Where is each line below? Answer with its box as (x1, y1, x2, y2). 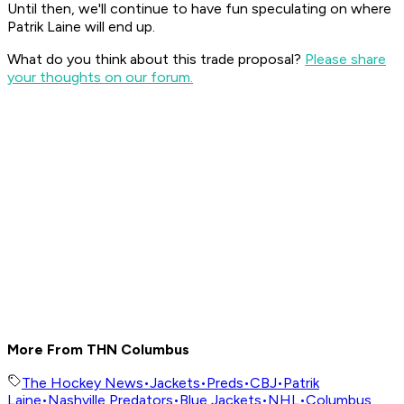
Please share (305, 50, 386, 69)
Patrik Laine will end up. (7, 18, 159, 36)
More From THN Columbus (7, 341, 189, 359)
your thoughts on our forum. (7, 69, 193, 87)
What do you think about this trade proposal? (7, 50, 305, 69)
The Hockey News (22, 374, 143, 392)
